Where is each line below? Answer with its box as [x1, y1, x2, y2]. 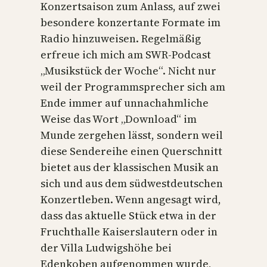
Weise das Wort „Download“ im [41, 111, 197, 126]
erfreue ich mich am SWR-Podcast [41, 46, 211, 62]
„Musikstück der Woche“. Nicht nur [41, 63, 216, 78]
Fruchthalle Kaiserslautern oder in [41, 223, 218, 239]
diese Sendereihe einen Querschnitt [41, 143, 222, 159]
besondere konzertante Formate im [41, 14, 221, 30]
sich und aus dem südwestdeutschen [41, 175, 223, 191]
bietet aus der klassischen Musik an [41, 159, 219, 175]
